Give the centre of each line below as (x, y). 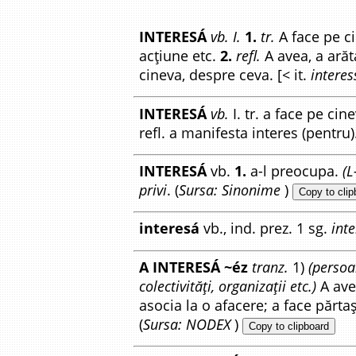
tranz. (270, 267)
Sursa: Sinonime (230, 190)
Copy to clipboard (289, 326)
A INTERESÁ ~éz (193, 267)
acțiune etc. (180, 56)
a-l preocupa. (294, 170)
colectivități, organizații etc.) (228, 286)
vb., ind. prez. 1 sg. (265, 228)
